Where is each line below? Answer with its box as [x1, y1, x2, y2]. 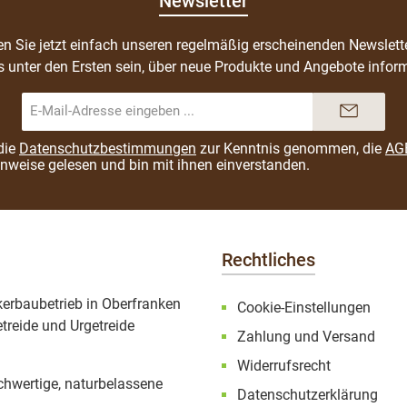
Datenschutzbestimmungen [19, 139, 196, 157]
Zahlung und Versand [237, 327, 375, 345]
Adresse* [167, 126, 211, 140]
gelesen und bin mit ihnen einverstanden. [45, 155, 310, 174]
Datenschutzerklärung [237, 385, 378, 403]
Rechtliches [222, 248, 315, 271]
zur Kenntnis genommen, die [196, 139, 385, 157]
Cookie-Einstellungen [237, 298, 371, 316]
